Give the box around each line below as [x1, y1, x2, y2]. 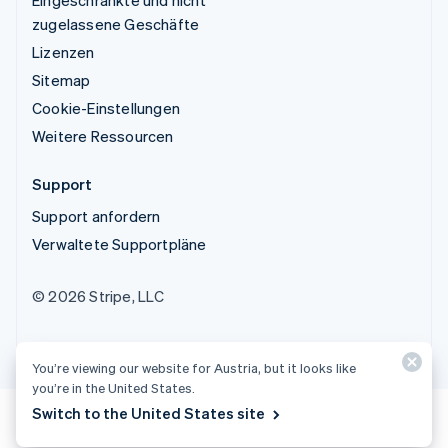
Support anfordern [32, 205, 161, 226]
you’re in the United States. [32, 379, 195, 396]
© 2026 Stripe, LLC [32, 285, 165, 306]
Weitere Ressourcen [32, 125, 174, 146]
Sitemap [32, 69, 91, 90]
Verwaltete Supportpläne [32, 233, 207, 254]
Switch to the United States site [32, 403, 265, 423]
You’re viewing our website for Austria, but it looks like [32, 359, 356, 376]
